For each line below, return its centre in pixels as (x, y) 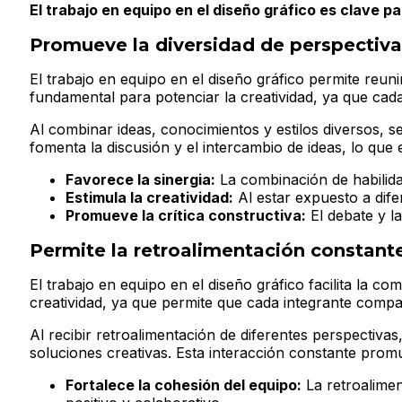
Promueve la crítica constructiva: (186, 215)
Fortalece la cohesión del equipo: (184, 385)
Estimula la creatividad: (149, 197)
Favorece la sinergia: (140, 179)
